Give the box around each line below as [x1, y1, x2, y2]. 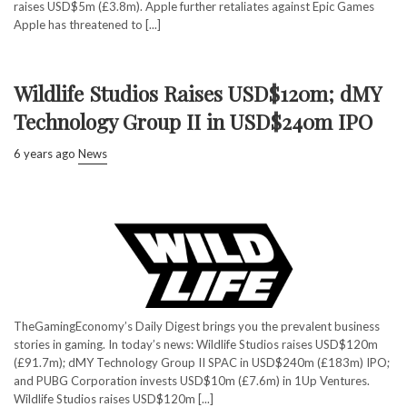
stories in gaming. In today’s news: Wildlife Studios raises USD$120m [14, 336, 378, 352]
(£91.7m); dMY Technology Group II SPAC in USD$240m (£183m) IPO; [14, 354, 390, 370]
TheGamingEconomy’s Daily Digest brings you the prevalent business [14, 318, 380, 333]
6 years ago [14, 145, 75, 161]
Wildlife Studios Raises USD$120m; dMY [14, 78, 381, 107]
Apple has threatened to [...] [14, 16, 161, 32]
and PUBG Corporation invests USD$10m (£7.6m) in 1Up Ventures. [14, 372, 370, 388]
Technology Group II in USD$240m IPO [14, 106, 372, 135]
